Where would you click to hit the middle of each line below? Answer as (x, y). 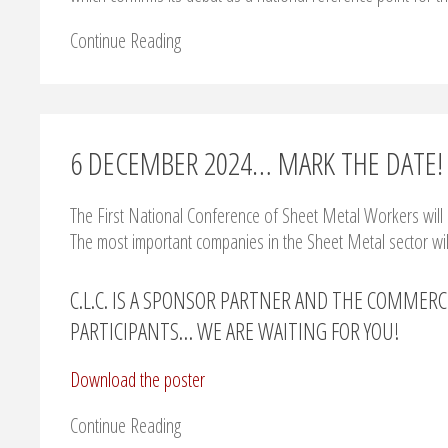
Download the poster (137, 380)
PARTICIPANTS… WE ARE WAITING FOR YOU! (235, 331)
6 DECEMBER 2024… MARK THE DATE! (256, 163)
